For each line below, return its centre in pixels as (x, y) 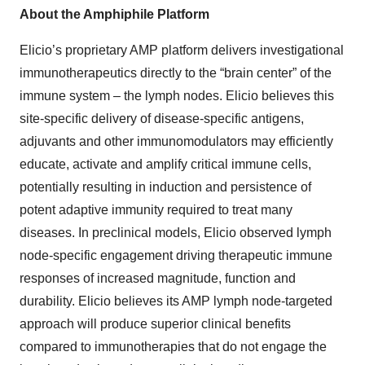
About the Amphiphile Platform (114, 14)
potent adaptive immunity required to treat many (156, 210)
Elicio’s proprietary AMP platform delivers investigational (182, 50)
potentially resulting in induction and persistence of (165, 187)
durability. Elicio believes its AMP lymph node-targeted (176, 301)
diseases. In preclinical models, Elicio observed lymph (176, 233)
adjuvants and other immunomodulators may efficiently (176, 141)
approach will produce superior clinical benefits (155, 324)
